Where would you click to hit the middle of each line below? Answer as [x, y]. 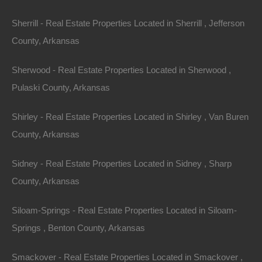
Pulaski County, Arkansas [61, 87]
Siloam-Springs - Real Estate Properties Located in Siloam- [124, 210]
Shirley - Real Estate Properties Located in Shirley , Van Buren [130, 117]
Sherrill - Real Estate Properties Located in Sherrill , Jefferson [128, 23]
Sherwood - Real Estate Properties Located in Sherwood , [121, 70]
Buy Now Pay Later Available [79, 250]
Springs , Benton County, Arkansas [78, 228]
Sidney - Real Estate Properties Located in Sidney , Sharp [122, 163]
